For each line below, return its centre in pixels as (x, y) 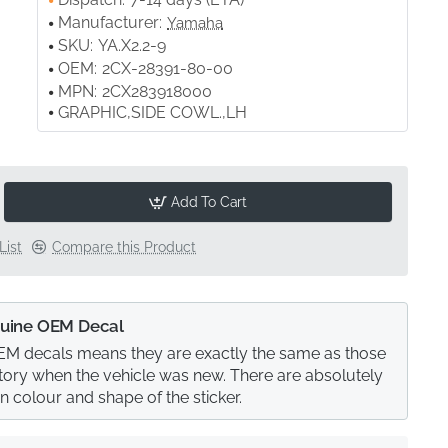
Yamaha (195, 22)
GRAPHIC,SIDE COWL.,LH (153, 112)
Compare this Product (124, 247)
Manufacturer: (110, 22)
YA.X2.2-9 (132, 45)
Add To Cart (209, 202)
